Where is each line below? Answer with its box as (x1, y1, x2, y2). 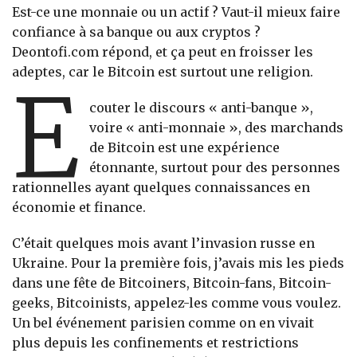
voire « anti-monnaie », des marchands (89, 120, 344, 136)
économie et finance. (12, 199, 146, 216)
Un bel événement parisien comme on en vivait (12, 315, 314, 331)
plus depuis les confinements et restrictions (12, 335, 299, 351)
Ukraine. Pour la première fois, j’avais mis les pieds (12, 255, 344, 272)
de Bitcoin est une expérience (89, 139, 280, 156)
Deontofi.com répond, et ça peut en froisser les (12, 44, 313, 61)
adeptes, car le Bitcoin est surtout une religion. (12, 64, 313, 80)
